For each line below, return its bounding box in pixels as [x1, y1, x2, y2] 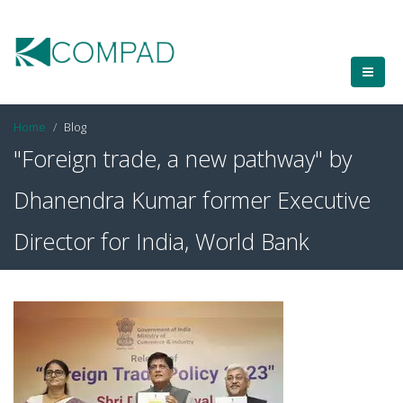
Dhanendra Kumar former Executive [13, 184, 371, 215]
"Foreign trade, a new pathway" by [13, 143, 352, 174]
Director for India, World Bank [13, 226, 309, 256]
